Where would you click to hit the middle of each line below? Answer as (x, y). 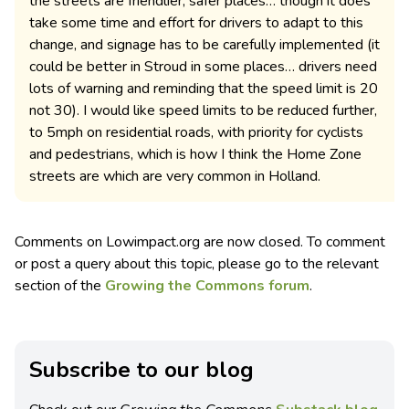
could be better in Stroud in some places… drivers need (203, 67)
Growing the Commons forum (207, 286)
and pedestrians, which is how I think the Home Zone (195, 155)
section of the (60, 286)
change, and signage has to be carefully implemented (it (204, 45)
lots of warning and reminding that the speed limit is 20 (204, 89)
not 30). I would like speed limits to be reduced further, (203, 111)
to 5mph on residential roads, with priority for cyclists (196, 133)
